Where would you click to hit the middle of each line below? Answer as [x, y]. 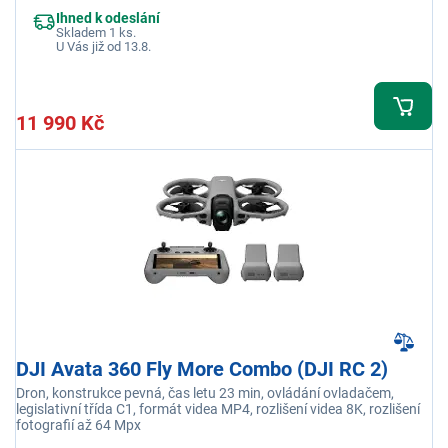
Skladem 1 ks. [96, 33]
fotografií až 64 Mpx [78, 425]
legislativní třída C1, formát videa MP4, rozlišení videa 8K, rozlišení [218, 409]
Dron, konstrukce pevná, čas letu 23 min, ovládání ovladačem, [205, 393]
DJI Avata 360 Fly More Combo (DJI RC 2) [202, 369]
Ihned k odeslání [108, 18]
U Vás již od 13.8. [103, 47]
